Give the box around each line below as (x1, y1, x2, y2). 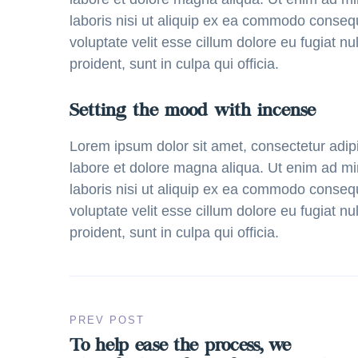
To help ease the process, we (70, 338, 291, 356)
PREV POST (70, 314, 145, 326)
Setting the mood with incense (70, 103, 316, 121)
